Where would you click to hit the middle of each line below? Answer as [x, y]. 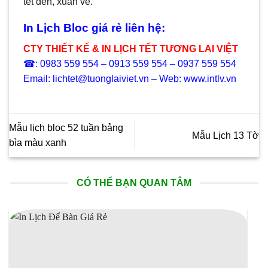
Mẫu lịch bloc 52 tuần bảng [66, 128]
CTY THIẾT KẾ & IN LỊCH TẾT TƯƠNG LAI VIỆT [131, 49]
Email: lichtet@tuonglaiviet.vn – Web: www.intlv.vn [130, 79]
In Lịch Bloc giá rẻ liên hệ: [94, 28]
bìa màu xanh [38, 143]
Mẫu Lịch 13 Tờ [226, 135]
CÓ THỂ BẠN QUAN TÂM [134, 183]
